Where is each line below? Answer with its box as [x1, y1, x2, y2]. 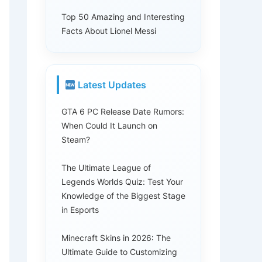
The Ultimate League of [61, 163, 151, 173]
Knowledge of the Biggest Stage [61, 191, 185, 201]
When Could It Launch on [61, 120, 157, 130]
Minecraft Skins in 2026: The [61, 233, 171, 243]
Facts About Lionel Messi [61, 26, 156, 36]
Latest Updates [75, 79, 147, 91]
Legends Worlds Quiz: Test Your [61, 177, 183, 187]
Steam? [61, 135, 90, 144]
